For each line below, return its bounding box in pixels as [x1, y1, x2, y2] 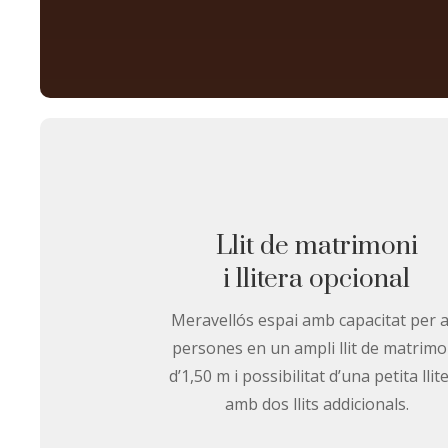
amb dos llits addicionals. [224, 392, 409, 415]
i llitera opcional [223, 262, 411, 296]
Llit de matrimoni [215, 229, 418, 263]
